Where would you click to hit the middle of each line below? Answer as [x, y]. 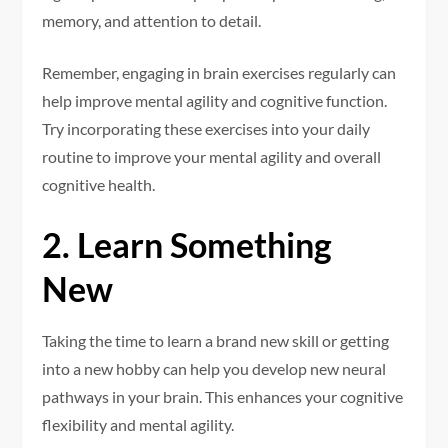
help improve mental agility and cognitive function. [215, 101]
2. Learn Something [187, 245]
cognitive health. [99, 185]
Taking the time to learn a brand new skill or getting [216, 341]
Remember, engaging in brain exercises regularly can [219, 73]
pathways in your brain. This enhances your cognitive [223, 397]
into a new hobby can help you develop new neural [214, 369]
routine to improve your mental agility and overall [212, 157]
